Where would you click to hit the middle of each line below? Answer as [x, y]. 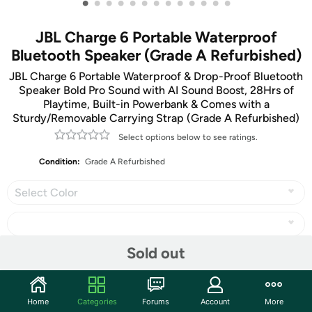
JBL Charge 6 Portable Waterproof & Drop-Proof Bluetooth [156, 76]
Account [215, 301]
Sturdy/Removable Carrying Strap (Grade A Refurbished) [156, 118]
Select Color [46, 193]
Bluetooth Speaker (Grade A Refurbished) [156, 55]
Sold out [156, 253]
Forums [156, 301]
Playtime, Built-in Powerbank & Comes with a [156, 104]
